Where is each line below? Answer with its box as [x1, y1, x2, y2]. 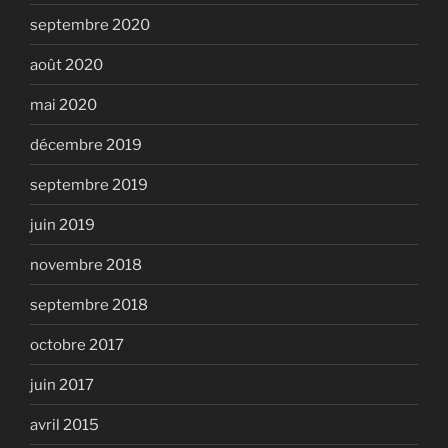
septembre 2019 [30, 175, 148, 194]
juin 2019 [30, 215, 95, 234]
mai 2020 [30, 95, 97, 114]
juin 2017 [30, 375, 94, 394]
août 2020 [30, 55, 103, 74]
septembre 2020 [30, 15, 150, 34]
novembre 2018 [30, 255, 142, 274]
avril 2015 [30, 415, 99, 434]
